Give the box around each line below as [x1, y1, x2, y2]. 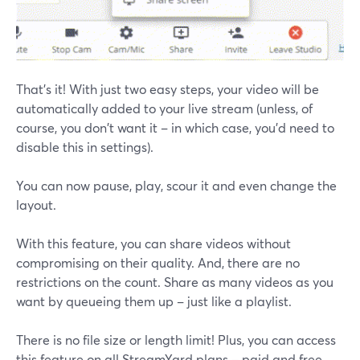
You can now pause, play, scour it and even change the [16, 177, 337, 194]
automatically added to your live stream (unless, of [16, 100, 313, 117]
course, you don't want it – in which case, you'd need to [16, 119, 334, 137]
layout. [16, 196, 56, 214]
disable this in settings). [16, 138, 153, 156]
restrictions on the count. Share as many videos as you [16, 273, 333, 291]
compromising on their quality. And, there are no [16, 254, 300, 272]
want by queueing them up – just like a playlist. [16, 292, 292, 310]
